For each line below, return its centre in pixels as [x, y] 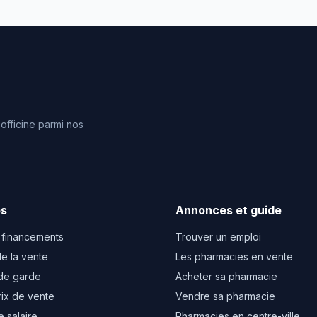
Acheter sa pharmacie [226, 276]
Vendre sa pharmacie [225, 296]
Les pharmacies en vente [234, 257]
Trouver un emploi [218, 237]
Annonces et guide [229, 210]
